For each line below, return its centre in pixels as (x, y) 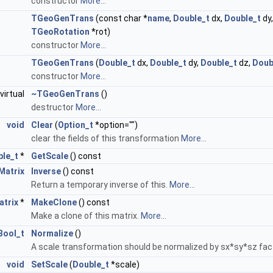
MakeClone (54, 203)
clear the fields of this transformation (106, 139)
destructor (53, 108)
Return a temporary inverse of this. (100, 185)
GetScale (50, 156)
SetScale (49, 265)
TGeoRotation (60, 32)
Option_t (76, 125)
